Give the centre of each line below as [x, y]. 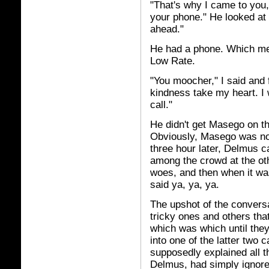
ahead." [167, 29]
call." [161, 105]
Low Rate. [173, 61]
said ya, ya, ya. [185, 185]
